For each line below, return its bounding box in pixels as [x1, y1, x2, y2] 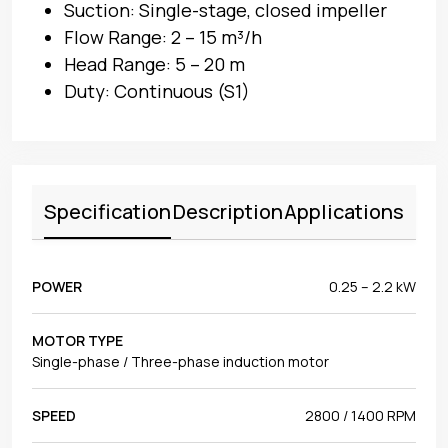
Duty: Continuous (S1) [64, 78, 250, 103]
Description [172, 197, 283, 225]
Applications [284, 197, 404, 225]
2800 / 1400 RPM [305, 405, 416, 425]
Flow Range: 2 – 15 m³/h [64, 24, 262, 49]
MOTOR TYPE [32, 330, 123, 350]
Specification [44, 197, 171, 225]
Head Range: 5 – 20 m [64, 51, 245, 76]
